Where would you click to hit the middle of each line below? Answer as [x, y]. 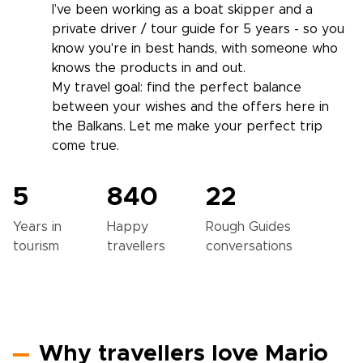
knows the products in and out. [149, 68]
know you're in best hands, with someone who [195, 49]
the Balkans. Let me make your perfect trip [187, 126]
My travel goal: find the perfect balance [177, 88]
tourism [36, 246]
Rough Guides [248, 227]
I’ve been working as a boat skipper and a [182, 10]
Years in [37, 227]
